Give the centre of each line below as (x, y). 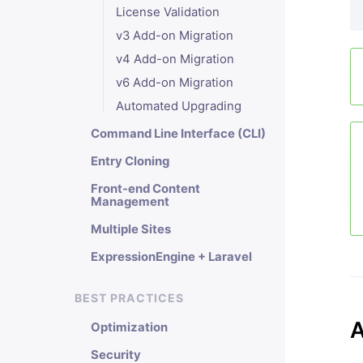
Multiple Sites (131, 229)
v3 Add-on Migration (174, 36)
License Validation (167, 12)
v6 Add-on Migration (174, 83)
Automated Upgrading (178, 106)
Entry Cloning (130, 161)
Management (130, 202)
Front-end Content (145, 189)
